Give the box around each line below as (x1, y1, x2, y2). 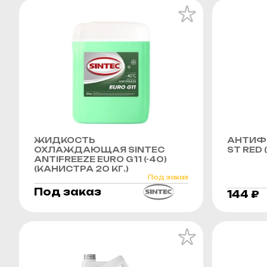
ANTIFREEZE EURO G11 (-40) (34, 154, 167, 164)
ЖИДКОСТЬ (34, 135, 95, 145)
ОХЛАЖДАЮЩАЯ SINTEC (34, 144, 164, 154)
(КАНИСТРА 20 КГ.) (34, 163, 129, 173)
